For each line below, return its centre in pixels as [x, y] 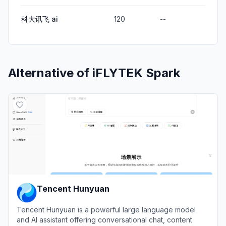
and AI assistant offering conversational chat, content [104, 219]
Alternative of [50, 73]
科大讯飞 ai [40, 19]
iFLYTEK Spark [136, 73]
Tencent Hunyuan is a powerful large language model [106, 209]
